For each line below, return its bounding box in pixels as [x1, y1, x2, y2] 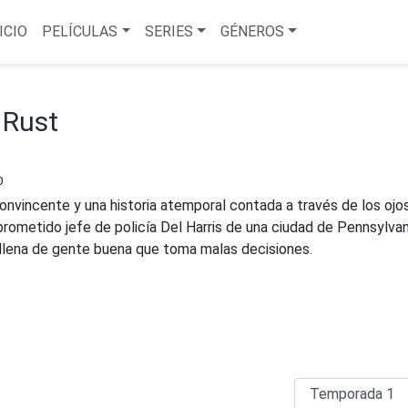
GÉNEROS [219, 23, 284, 40]
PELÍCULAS [42, 23, 118, 40]
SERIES [145, 23, 194, 40]
